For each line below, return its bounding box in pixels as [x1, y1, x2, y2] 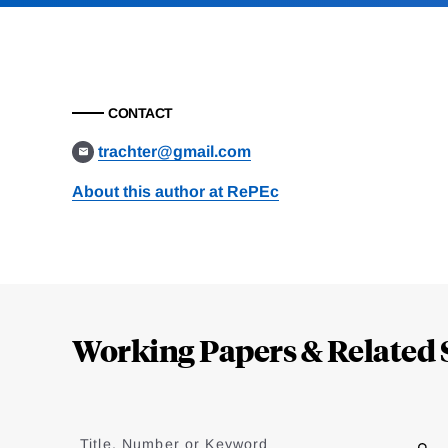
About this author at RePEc [72, 183, 279, 201]
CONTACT [108, 105, 173, 122]
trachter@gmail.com [98, 143, 252, 161]
